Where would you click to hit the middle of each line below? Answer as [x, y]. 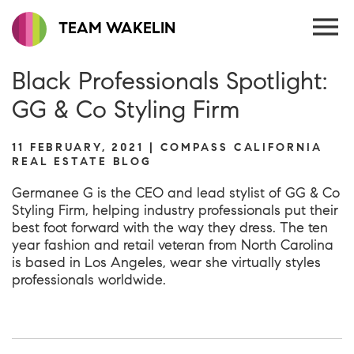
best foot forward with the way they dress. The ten [170, 228]
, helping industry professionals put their [212, 210]
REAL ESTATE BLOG [82, 161]
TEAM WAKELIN [115, 28]
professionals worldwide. [89, 280]
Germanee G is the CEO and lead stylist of [149, 193]
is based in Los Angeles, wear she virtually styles [166, 262]
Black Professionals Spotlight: [169, 81]
